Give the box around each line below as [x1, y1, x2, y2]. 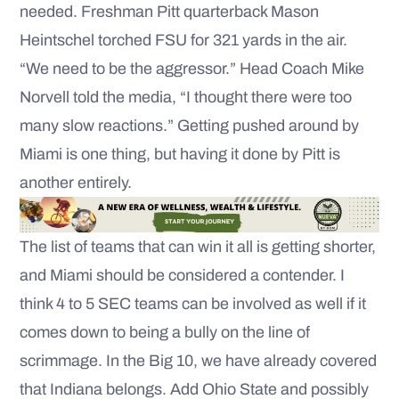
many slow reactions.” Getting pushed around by [20, 116, 359, 134]
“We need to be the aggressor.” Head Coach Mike [20, 59, 364, 77]
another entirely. [20, 173, 132, 191]
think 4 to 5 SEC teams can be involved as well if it [20, 295, 366, 313]
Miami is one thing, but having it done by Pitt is [20, 144, 340, 163]
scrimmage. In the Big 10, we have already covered [20, 352, 377, 370]
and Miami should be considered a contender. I [20, 266, 345, 285]
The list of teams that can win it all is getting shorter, [20, 238, 376, 256]
